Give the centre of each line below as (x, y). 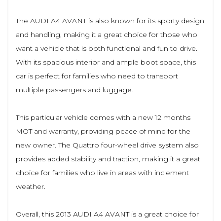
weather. (31, 186)
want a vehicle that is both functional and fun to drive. (107, 48)
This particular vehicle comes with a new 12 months (103, 117)
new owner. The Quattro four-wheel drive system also (107, 145)
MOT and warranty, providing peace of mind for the (103, 131)
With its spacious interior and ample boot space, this (106, 62)
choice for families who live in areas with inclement (102, 172)
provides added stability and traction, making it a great (108, 159)
